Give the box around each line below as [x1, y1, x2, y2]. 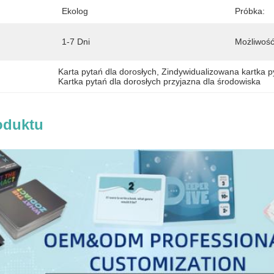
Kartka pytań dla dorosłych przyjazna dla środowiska [58, 76, 261, 86]
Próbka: [235, 6, 265, 16]
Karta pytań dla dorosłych [58, 67, 157, 76]
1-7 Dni [62, 37, 90, 46]
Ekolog [62, 6, 88, 16]
